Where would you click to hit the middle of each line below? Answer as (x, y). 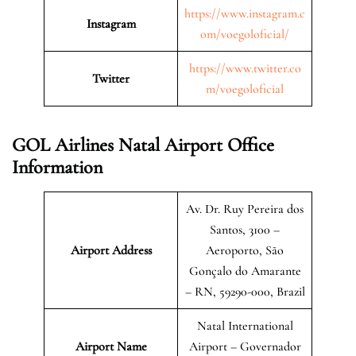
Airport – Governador (245, 346)
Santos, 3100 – (245, 229)
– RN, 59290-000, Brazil (245, 291)
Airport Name (111, 346)
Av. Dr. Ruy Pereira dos (245, 209)
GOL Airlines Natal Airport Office (143, 145)
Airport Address (111, 250)
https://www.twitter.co (245, 68)
